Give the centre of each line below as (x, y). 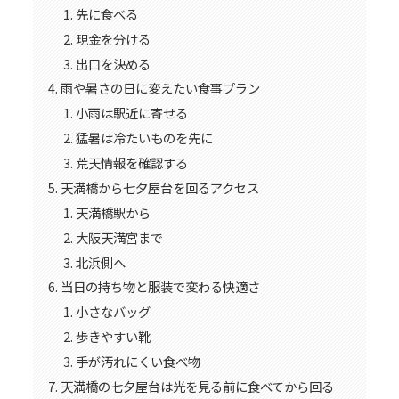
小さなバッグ (114, 312)
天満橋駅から (114, 212)
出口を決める (114, 63)
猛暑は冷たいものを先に (145, 138)
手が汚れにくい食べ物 (138, 362)
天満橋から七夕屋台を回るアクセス (159, 187)
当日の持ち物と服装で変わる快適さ (160, 287)
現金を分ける (114, 38)
